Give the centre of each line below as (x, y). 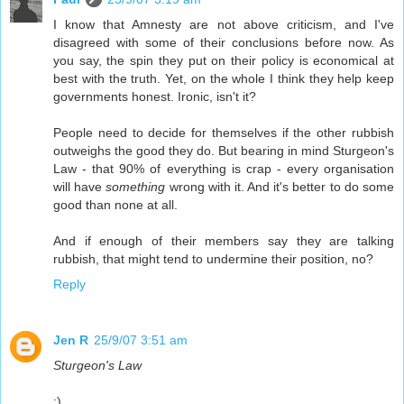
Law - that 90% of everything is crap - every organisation (224, 168)
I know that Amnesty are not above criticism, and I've (224, 24)
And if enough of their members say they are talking (224, 240)
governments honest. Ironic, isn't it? (155, 96)
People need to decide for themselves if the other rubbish (224, 132)
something (136, 186)
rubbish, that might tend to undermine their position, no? (213, 258)
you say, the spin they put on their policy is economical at (224, 60)
